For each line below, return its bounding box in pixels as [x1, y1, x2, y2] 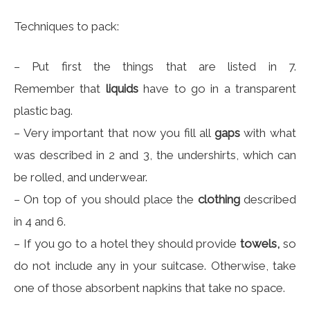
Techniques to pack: [14, 19, 119, 34]
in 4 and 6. [14, 215, 66, 229]
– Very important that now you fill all [14, 126, 215, 140]
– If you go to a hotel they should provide [14, 237, 241, 251]
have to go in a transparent [138, 82, 296, 96]
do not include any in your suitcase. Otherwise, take [14, 259, 296, 273]
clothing [197, 192, 240, 207]
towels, [240, 237, 280, 251]
